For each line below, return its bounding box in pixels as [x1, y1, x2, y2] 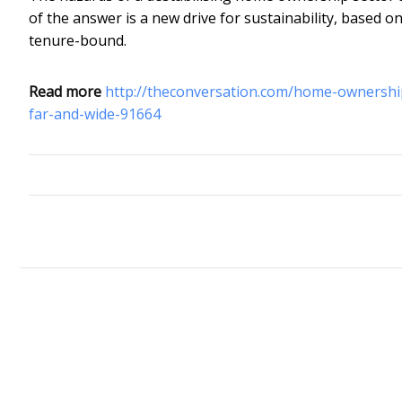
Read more [29, 81, 101, 101]
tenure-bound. [29, 30, 127, 50]
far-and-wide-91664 [29, 103, 161, 124]
